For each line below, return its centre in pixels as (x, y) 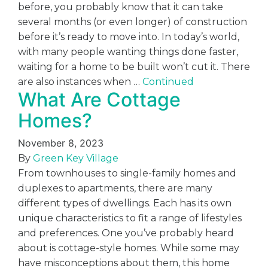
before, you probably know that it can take (121, 7)
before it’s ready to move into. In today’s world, (129, 37)
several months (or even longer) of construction (133, 22)
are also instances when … (80, 82)
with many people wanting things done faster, (128, 52)
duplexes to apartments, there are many (115, 188)
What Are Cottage (99, 100)
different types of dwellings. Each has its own (125, 203)
